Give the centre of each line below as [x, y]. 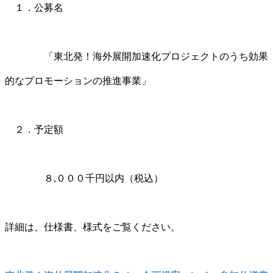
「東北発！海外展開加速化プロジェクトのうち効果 [136, 56]
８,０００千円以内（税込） [84, 178]
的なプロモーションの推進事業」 [78, 80]
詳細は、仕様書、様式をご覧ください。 [93, 227]
